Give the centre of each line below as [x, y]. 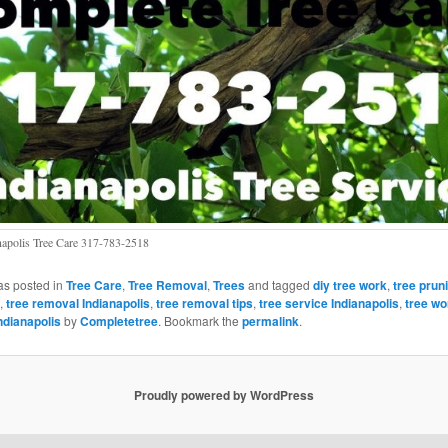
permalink [270, 321]
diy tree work [349, 285]
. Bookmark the [199, 321]
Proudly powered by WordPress [224, 394]
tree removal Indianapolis [77, 303]
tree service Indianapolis [328, 303]
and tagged [278, 285]
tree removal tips [204, 303]
